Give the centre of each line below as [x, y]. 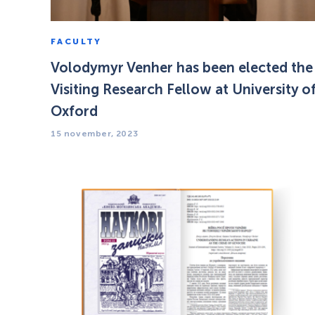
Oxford [74, 111]
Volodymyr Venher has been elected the [182, 68]
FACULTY [76, 42]
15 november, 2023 [95, 134]
